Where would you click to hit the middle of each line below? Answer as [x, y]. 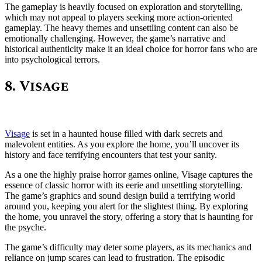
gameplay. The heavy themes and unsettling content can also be [121, 27]
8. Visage [37, 87]
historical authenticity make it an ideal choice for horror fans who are [131, 49]
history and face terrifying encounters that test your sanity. [111, 155]
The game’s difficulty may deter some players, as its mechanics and [128, 247]
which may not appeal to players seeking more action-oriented [119, 17]
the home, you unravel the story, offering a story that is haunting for [129, 217]
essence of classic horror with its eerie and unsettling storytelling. [124, 185]
